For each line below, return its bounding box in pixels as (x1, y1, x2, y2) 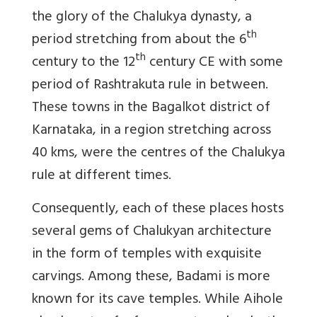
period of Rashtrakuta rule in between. (32, 72, 268, 99)
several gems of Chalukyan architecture (32, 219, 272, 246)
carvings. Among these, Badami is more (32, 264, 270, 291)
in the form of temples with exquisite (32, 241, 262, 268)
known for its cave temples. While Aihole (32, 287, 283, 313)
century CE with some (146, 50, 283, 76)
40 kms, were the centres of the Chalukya (32, 140, 285, 167)
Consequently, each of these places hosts (32, 196, 284, 223)
